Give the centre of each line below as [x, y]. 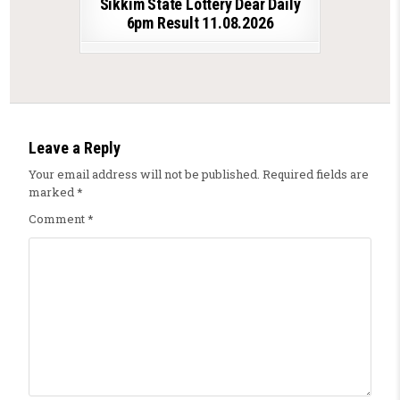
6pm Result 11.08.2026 [200, 22]
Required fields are [315, 174]
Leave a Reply [74, 147]
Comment [58, 218]
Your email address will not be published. [144, 174]
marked [52, 192]
